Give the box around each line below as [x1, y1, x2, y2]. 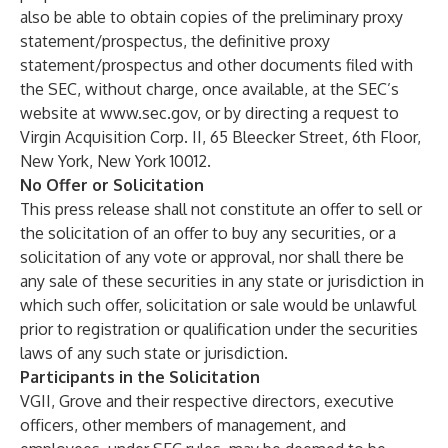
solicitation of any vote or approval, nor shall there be [20, 247, 404, 267]
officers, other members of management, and [20, 415, 346, 435]
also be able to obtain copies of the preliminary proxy [20, 7, 403, 27]
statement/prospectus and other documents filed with [20, 55, 413, 75]
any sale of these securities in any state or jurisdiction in [20, 271, 424, 291]
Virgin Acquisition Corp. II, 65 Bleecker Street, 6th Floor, [20, 127, 421, 147]
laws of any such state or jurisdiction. [20, 343, 288, 363]
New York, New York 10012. [20, 151, 211, 171]
